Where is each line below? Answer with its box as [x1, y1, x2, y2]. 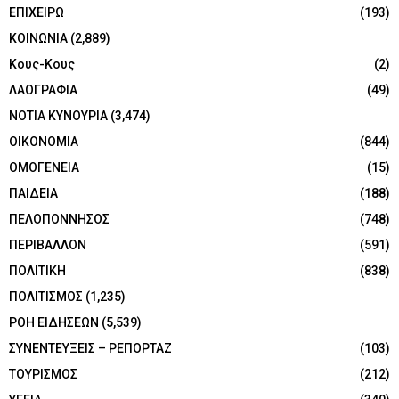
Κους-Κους [9, 57, 75, 72]
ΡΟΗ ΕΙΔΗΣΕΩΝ [9, 315, 99, 330]
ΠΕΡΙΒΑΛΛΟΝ [9, 238, 86, 253]
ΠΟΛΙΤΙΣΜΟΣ [9, 289, 83, 305]
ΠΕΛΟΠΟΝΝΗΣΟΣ [9, 212, 110, 227]
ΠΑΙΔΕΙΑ [9, 186, 58, 201]
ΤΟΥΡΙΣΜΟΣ [9, 367, 77, 382]
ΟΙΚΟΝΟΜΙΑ [9, 134, 78, 150]
